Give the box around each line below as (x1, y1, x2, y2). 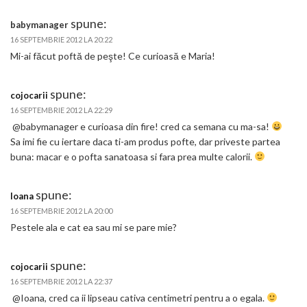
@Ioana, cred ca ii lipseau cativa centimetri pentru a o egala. (10, 291, 267, 304)
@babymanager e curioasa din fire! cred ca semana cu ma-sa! (10, 120, 271, 132)
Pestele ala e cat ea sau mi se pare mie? (10, 221, 177, 233)
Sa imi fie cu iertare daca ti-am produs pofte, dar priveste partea (10, 135, 280, 147)
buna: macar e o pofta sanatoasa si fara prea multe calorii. (10, 150, 254, 162)
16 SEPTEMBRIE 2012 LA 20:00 (10, 206, 112, 215)
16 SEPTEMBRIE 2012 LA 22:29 (10, 105, 112, 114)
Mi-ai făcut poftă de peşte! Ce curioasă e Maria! (10, 49, 215, 62)
